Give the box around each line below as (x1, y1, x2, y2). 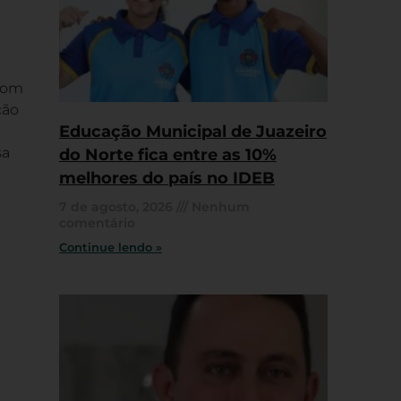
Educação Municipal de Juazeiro (59, 121, 327, 141)
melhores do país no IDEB (59, 167, 275, 188)
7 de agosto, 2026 (59, 198, 176, 215)
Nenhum (188, 198, 250, 215)
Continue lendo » (59, 240, 162, 254)
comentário (59, 214, 135, 231)
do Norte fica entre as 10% (59, 144, 277, 165)
